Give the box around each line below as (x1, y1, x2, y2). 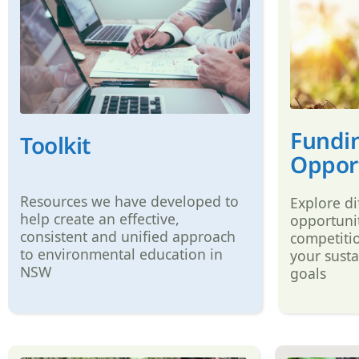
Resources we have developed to (20, 191, 240, 211)
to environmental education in (20, 244, 224, 264)
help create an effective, (20, 208, 180, 228)
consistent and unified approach (20, 226, 236, 246)
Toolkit (20, 129, 91, 160)
